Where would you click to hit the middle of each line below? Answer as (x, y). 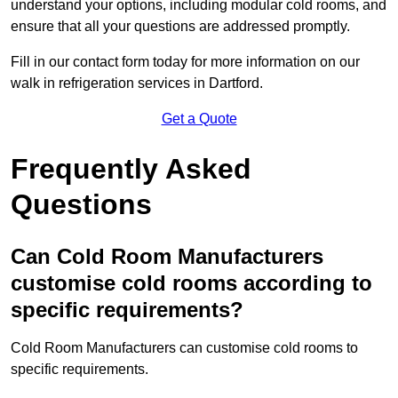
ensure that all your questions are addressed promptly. (180, 27)
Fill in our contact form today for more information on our (185, 62)
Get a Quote (199, 119)
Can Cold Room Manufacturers (167, 257)
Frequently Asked (131, 169)
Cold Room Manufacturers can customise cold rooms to (184, 348)
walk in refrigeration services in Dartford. (137, 84)
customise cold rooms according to (191, 283)
